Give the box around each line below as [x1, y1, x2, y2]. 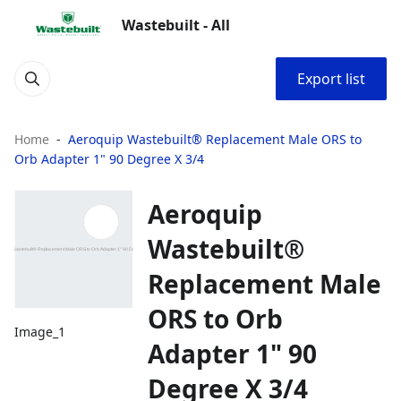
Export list [297, 69, 365, 89]
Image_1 [14, 323, 65, 341]
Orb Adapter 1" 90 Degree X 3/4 [14, 150, 204, 167]
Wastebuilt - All [122, 15, 230, 35]
